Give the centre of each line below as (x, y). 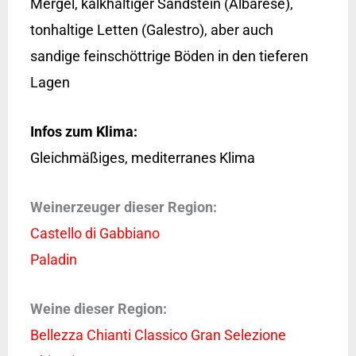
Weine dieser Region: (98, 308)
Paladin (53, 259)
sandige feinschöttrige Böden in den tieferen (169, 56)
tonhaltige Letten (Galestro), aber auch (151, 30)
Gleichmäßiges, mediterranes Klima (142, 158)
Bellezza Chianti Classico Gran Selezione (158, 335)
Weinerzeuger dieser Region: (123, 207)
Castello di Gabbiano (95, 233)
